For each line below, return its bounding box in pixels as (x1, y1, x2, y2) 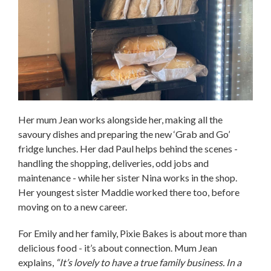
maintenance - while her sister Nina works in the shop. (18, 171, 237, 183)
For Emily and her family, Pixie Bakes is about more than (18, 227, 247, 239)
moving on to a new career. (18, 200, 129, 212)
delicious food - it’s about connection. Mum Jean (18, 241, 217, 253)
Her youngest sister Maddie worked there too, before (18, 186, 240, 198)
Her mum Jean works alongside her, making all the (18, 113, 223, 125)
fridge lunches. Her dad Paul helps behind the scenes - (18, 142, 238, 154)
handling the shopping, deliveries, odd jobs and (18, 157, 209, 169)
